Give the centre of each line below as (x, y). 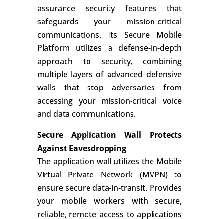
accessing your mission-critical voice (109, 101)
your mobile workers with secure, (109, 201)
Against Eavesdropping (81, 148)
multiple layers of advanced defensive (109, 75)
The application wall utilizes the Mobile (109, 162)
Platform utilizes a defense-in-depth (109, 48)
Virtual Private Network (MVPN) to (109, 175)
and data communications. (86, 114)
